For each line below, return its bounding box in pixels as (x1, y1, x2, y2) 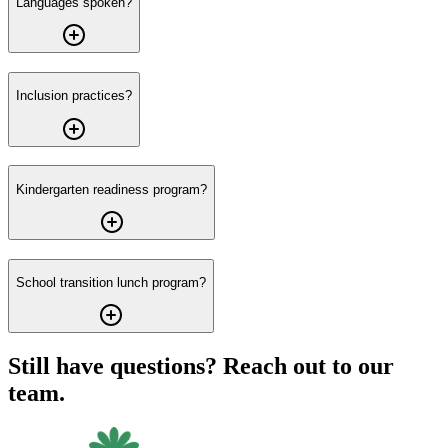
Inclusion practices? (16, 88, 132, 104)
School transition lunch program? (16, 275, 206, 291)
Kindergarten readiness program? (16, 181, 207, 197)
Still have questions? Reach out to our (8, 353, 394, 380)
